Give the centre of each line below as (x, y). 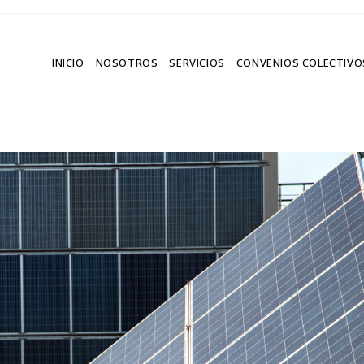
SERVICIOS (197, 63)
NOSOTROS (127, 63)
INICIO (68, 63)
